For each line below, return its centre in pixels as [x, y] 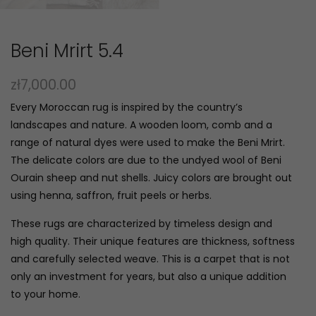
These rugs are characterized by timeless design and [141, 224]
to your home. [45, 294]
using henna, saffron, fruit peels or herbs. [111, 195]
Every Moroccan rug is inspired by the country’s [127, 107]
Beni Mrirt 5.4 [67, 51]
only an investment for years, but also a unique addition [148, 276]
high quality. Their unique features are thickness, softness [153, 241]
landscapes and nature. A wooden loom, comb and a [141, 125]
